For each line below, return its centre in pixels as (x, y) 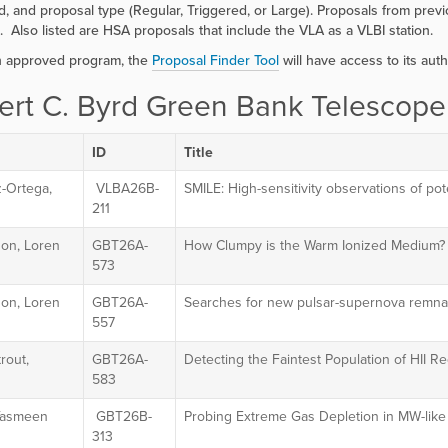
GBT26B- (121, 416)
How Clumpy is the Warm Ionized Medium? (314, 245)
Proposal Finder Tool (215, 60)
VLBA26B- (125, 188)
